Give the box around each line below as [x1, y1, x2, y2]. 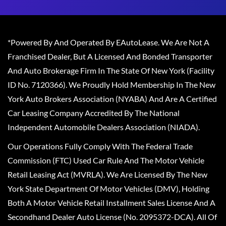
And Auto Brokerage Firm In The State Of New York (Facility [8, 66, 214, 75]
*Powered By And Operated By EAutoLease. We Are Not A [8, 37, 209, 47]
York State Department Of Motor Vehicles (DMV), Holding [8, 184, 209, 193]
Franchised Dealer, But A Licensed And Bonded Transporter [8, 51, 212, 61]
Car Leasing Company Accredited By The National [8, 108, 180, 118]
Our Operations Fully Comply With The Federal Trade [8, 141, 193, 151]
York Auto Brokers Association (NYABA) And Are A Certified [8, 94, 217, 103]
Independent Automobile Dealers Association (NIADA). [8, 122, 200, 132]
